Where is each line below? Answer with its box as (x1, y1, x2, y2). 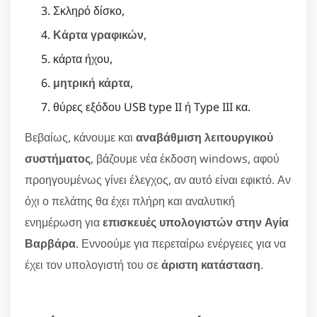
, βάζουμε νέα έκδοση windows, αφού (91, 150, 279, 166)
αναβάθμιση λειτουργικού (136, 129, 273, 145)
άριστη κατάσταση (161, 256, 260, 272)
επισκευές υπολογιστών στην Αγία (103, 214, 289, 230)
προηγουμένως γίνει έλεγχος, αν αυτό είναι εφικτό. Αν (25, 171, 291, 188)
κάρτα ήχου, (53, 50, 113, 67)
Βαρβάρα (25, 235, 76, 251)
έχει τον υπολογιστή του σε (25, 256, 161, 272)
